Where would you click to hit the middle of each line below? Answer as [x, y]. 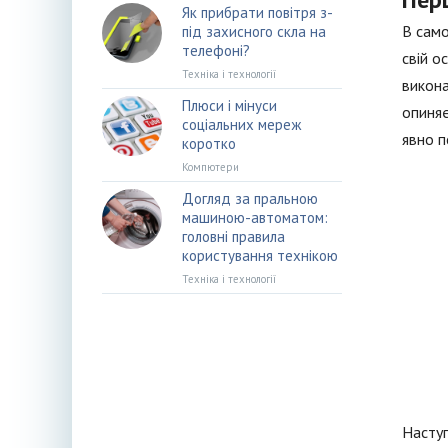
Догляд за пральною [250, 198]
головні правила [233, 236]
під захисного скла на [254, 31]
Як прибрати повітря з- [257, 12]
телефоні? [216, 50]
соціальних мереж [241, 124]
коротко [209, 143]
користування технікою [260, 255]
